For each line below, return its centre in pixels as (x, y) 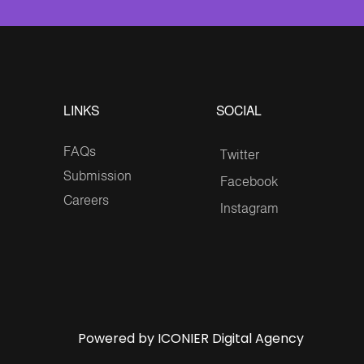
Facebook (249, 182)
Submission (97, 176)
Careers (86, 201)
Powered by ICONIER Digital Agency (191, 339)
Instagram (249, 209)
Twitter (239, 155)
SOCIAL (238, 111)
